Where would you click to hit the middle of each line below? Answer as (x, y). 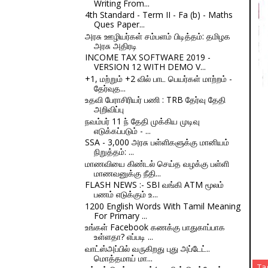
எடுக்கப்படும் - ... (122, 130)
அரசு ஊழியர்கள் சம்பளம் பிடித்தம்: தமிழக (157, 36)
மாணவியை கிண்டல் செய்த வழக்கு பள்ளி (157, 163)
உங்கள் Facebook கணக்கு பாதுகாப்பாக (155, 227)
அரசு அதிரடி (115, 45)
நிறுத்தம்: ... (114, 152)
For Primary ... (120, 215)
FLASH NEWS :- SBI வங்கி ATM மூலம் (154, 185)
